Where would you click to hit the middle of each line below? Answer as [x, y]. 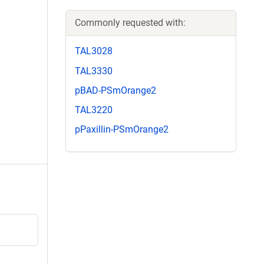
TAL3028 [94, 51]
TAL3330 [94, 71]
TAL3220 [94, 110]
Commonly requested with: [130, 23]
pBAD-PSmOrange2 [115, 90]
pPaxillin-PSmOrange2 [122, 130]
